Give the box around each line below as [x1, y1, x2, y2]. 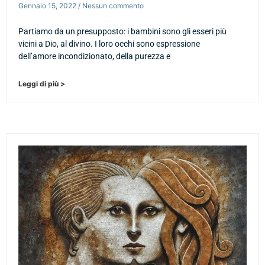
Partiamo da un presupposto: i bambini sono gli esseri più [18, 26, 227, 36]
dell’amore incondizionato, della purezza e [18, 51, 170, 61]
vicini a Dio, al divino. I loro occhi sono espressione [18, 38, 200, 49]
